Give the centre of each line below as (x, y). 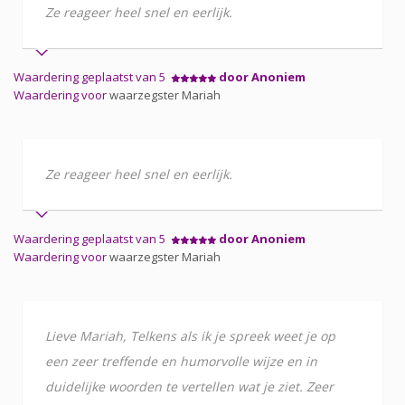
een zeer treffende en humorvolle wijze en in (181, 361)
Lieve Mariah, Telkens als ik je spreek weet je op (190, 335)
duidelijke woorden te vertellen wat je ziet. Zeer (189, 386)
